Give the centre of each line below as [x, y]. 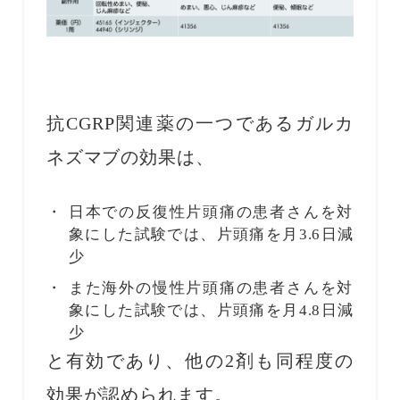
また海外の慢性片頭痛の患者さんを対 [211, 287]
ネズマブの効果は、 [130, 157]
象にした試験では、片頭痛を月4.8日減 [211, 310]
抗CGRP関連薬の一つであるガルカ [200, 123]
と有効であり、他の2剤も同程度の [200, 360]
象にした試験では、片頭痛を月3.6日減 [211, 234]
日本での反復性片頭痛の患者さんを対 [211, 212]
